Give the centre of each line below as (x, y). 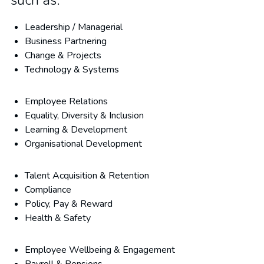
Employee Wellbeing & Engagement (102, 250)
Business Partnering (66, 41)
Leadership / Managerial (75, 27)
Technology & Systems (72, 70)
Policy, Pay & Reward (69, 204)
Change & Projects (64, 55)
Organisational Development (83, 144)
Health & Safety (59, 218)
